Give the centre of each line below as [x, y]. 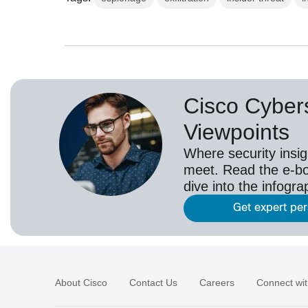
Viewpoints [236, 132]
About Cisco [81, 282]
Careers [217, 282]
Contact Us [153, 282]
